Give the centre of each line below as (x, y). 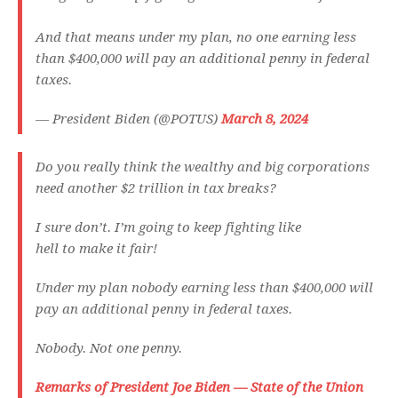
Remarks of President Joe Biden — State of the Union (199, 388)
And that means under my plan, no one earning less (196, 38)
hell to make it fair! (98, 249)
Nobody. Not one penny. (111, 349)
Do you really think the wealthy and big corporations (203, 167)
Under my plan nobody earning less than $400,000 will (204, 288)
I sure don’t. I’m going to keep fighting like (168, 228)
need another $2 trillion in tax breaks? (158, 189)
